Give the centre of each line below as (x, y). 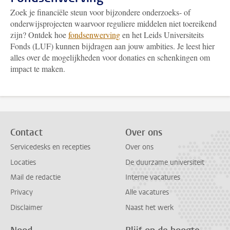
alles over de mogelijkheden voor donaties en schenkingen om (110, 57)
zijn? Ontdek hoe (39, 35)
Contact (26, 132)
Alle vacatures (147, 193)
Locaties (23, 162)
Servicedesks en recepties (50, 147)
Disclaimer (26, 207)
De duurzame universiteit (165, 162)
